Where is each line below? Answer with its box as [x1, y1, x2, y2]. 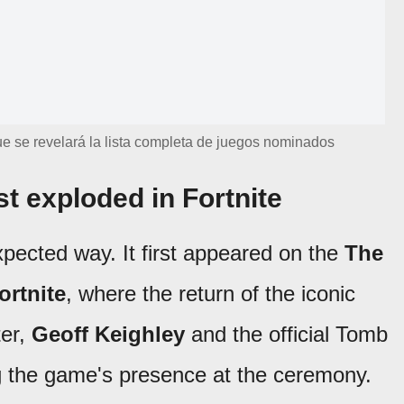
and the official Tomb [185, 322, 388, 346]
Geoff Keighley [32, 322, 185, 346]
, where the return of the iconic [66, 281, 355, 306]
